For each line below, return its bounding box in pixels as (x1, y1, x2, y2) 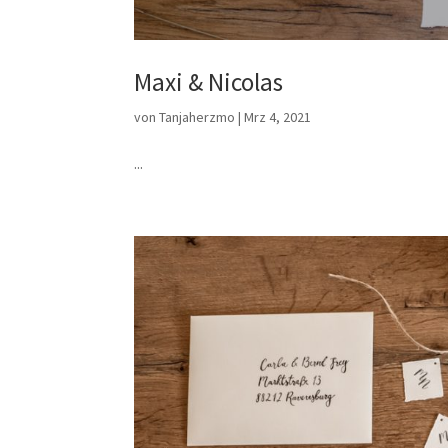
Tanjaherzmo (159, 108, 236, 126)
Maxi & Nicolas (134, 66, 284, 98)
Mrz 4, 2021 (244, 108, 312, 126)
